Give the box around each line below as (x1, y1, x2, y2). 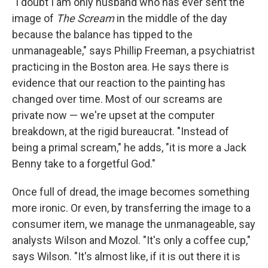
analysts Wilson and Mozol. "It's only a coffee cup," (12, 233, 251, 246)
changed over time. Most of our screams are (12, 92, 223, 105)
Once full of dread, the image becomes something (12, 185, 249, 198)
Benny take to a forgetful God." (12, 157, 156, 170)
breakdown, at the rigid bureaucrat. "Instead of (12, 124, 229, 138)
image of (12, 11, 56, 25)
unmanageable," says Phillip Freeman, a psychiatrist (12, 44, 255, 57)
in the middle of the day (114, 11, 227, 25)
